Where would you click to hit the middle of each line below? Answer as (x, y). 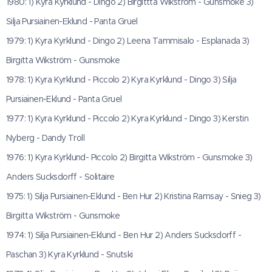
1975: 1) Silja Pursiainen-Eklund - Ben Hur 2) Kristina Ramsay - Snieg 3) (134, 196)
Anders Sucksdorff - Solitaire (60, 177)
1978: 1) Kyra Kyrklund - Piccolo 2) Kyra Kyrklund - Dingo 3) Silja (121, 80)
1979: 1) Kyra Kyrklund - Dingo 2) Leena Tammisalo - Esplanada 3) (128, 41)
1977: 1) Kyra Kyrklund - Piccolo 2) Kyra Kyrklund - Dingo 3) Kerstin (127, 118)
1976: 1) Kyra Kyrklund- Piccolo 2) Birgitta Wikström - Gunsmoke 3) (129, 157)
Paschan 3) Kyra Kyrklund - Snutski (70, 254)
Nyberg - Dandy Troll (46, 138)
